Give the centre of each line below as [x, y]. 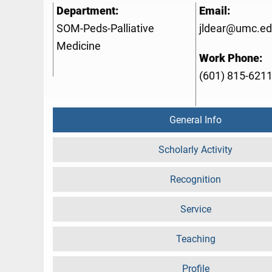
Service [195, 209]
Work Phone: [231, 59]
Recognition [195, 180]
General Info [195, 120]
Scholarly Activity [195, 150]
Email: [215, 11]
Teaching [195, 239]
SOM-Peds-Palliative [105, 29]
